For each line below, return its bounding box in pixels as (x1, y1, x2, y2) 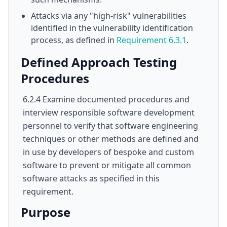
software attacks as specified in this (23, 173, 160, 184)
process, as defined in (31, 34, 117, 46)
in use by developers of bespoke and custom (23, 146, 194, 158)
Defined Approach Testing (21, 54, 177, 70)
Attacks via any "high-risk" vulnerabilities (31, 10, 186, 21)
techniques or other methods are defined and (23, 133, 199, 144)
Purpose (21, 204, 70, 220)
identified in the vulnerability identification (31, 22, 193, 33)
